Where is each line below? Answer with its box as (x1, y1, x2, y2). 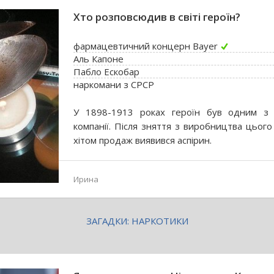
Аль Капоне (73, 53, 124, 65)
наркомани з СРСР (73, 78, 154, 91)
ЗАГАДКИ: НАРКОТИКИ (86, 215, 188, 227)
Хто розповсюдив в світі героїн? (73, 10, 240, 24)
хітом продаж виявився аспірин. (73, 134, 212, 146)
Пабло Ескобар (73, 65, 139, 78)
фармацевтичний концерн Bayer (73, 40, 218, 52)
